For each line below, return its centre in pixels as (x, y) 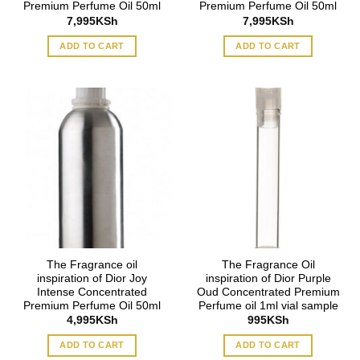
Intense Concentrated (92, 292)
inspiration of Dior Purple (268, 279)
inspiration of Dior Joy (92, 279)
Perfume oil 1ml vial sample (268, 306)
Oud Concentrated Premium (268, 292)
